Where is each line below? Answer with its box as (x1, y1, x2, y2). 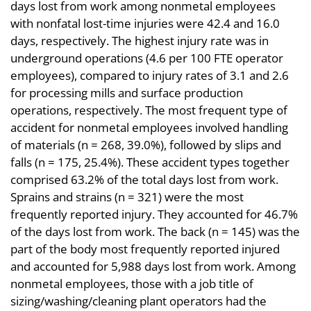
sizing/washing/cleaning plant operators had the (10, 292, 267, 309)
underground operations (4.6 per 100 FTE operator (10, 49, 283, 66)
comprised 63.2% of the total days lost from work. (10, 171, 278, 187)
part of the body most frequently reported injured (10, 240, 280, 257)
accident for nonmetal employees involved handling (10, 119, 288, 135)
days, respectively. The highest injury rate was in (10, 32, 269, 49)
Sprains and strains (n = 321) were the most (10, 188, 244, 205)
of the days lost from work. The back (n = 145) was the (10, 223, 300, 239)
